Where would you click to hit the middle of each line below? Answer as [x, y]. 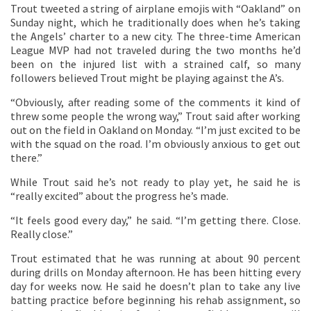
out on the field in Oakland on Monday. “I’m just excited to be [155, 130]
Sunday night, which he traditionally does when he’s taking [155, 22]
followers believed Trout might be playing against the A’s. [147, 78]
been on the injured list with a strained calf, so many [155, 64]
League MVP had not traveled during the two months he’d [155, 50]
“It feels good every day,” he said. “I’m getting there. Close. [155, 220]
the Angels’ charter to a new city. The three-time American [155, 36]
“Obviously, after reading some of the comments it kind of [155, 102]
